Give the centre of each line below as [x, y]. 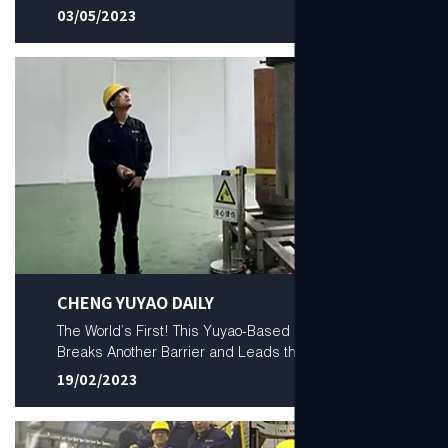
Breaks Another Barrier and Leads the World [200, 351]
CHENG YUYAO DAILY [135, 302]
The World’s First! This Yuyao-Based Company [205, 330]
